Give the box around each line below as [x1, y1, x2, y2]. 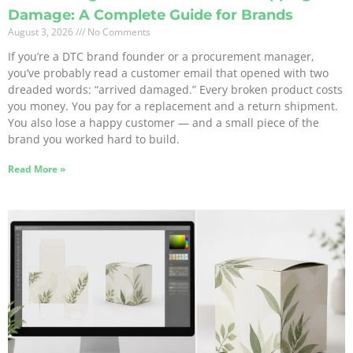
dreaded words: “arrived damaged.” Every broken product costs [8, 82, 343, 98]
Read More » [8, 162, 65, 176]
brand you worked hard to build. [8, 132, 180, 147]
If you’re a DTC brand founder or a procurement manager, [8, 49, 314, 65]
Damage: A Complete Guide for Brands [8, 6, 293, 24]
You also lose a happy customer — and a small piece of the [8, 115, 319, 131]
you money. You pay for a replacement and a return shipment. [8, 98, 338, 114]
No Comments [85, 25, 150, 39]
